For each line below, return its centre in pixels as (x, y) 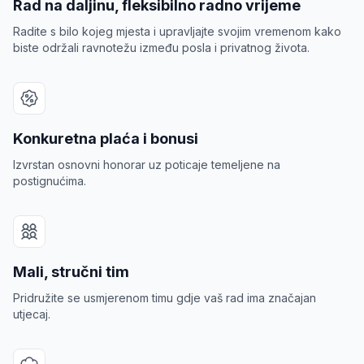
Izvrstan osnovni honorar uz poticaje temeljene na (147, 165)
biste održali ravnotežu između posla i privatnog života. (161, 48)
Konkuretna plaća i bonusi (106, 139)
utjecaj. (32, 314)
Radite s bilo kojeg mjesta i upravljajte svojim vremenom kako (177, 31)
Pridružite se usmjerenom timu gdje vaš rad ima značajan (165, 298)
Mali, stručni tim (71, 272)
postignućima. (50, 181)
